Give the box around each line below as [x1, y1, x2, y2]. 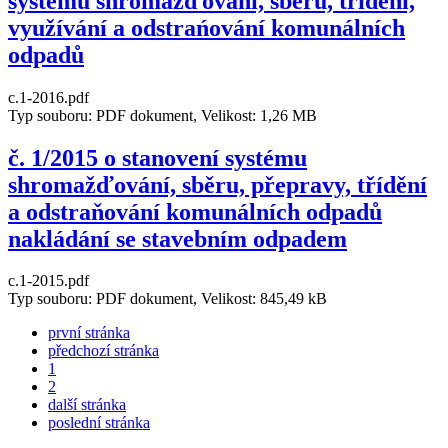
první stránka [48, 324, 130, 342]
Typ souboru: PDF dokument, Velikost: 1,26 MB [8, 106, 317, 124]
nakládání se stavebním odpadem [8, 225, 347, 252]
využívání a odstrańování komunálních [8, 14, 405, 41]
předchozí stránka [48, 342, 159, 360]
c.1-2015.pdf [8, 272, 89, 290]
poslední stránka [48, 414, 150, 432]
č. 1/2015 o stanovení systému [8, 144, 307, 171]
